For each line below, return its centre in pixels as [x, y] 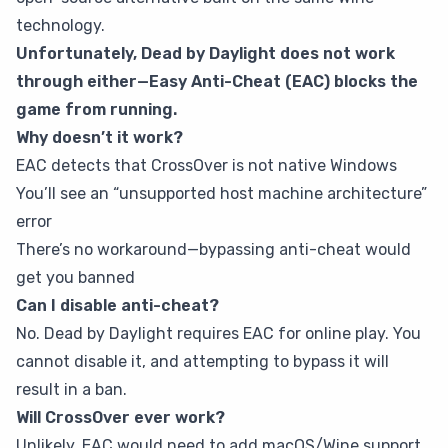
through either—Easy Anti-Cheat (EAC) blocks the [217, 81]
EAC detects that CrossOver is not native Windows [206, 165]
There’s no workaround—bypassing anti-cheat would [213, 249]
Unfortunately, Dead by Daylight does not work [205, 53]
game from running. [96, 109]
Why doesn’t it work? [99, 137]
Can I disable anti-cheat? [117, 305]
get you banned [75, 277]
